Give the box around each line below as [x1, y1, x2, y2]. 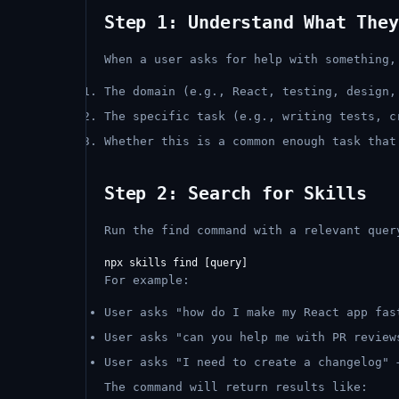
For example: [104, 273, 190, 287]
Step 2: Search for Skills [104, 183, 367, 204]
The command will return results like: [104, 380, 368, 394]
